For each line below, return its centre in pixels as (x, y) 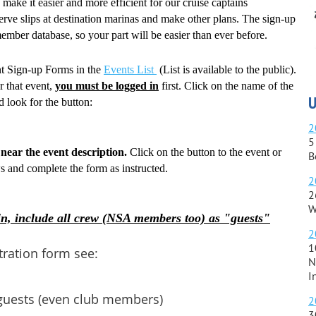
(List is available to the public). (228, 69)
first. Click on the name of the (226, 85)
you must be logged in (107, 85)
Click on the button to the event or (204, 152)
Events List (130, 69)
